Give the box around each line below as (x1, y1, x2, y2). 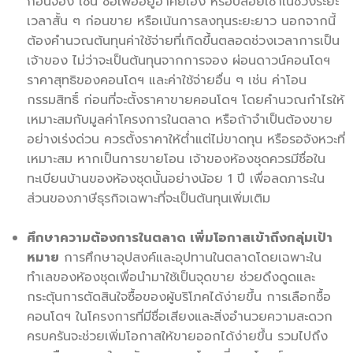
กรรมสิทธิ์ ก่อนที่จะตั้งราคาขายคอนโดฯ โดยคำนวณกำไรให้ (27, 90, 344, 110)
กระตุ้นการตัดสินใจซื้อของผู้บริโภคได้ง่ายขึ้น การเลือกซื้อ (27, 287, 331, 307)
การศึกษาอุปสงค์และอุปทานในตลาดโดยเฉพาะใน (59, 247, 321, 267)
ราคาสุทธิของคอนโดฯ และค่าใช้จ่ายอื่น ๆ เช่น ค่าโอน (27, 70, 307, 90)
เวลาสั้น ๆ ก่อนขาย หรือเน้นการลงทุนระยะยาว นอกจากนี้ (27, 11, 336, 31)
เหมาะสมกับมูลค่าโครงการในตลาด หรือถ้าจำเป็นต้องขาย (27, 110, 333, 129)
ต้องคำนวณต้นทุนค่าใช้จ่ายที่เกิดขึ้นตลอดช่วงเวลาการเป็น (27, 31, 340, 50)
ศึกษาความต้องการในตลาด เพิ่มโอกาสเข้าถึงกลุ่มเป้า (27, 228, 333, 247)
